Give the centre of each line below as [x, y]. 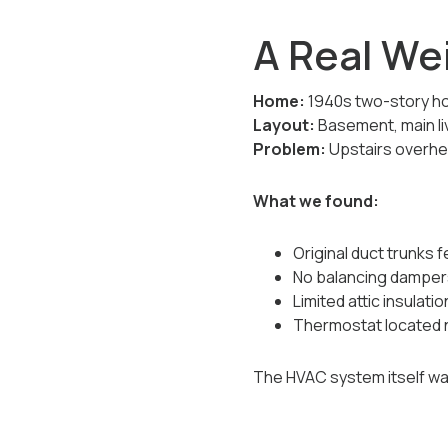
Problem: [289, 149]
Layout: [283, 125]
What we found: [315, 201]
